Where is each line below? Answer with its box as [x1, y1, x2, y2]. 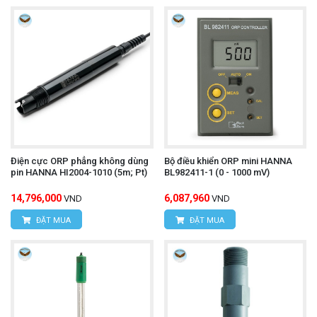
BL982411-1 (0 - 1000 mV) [163, 167, 270, 178]
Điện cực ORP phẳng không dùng [11, 156, 149, 167]
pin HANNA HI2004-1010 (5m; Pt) [11, 167, 147, 178]
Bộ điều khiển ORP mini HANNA [163, 156, 292, 167]
